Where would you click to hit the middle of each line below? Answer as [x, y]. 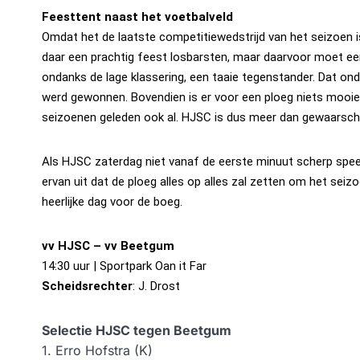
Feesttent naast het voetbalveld [137, 16]
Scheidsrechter [87, 286]
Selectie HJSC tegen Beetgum [137, 330]
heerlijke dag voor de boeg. [112, 201]
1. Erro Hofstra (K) [97, 350]
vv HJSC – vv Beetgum [108, 245]
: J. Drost [156, 286]
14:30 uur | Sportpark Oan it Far [124, 266]
